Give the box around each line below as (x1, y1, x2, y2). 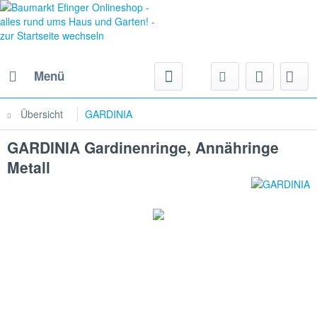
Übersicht (21, 107, 63, 121)
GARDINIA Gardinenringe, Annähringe (7, 137, 279, 158)
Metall (7, 156, 50, 178)
